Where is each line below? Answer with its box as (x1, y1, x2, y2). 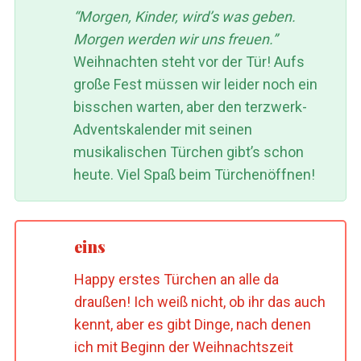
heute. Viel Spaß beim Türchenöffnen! (73, 166, 315, 184)
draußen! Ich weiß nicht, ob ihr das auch (73, 293, 326, 310)
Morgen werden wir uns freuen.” (73, 31, 277, 48)
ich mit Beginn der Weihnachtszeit (73, 338, 293, 355)
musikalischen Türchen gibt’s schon (73, 143, 304, 161)
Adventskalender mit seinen (73, 121, 252, 139)
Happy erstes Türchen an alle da (73, 270, 279, 288)
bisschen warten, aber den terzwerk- (73, 98, 307, 116)
